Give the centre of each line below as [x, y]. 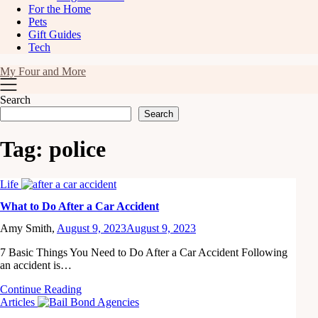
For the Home [60, 9]
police [77, 149]
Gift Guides [55, 34]
